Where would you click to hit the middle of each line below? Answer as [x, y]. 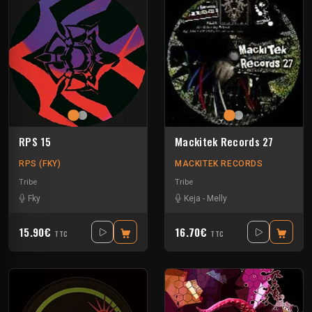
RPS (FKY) [40, 164]
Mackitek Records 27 [224, 142]
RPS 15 [35, 142]
